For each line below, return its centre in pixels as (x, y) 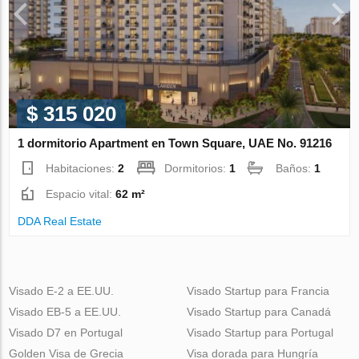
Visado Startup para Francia (258, 291)
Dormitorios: (197, 169)
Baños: (295, 169)
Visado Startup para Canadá (258, 312)
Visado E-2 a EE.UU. (62, 291)
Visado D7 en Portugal (66, 333)
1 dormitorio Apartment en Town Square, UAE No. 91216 (175, 143)
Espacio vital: (81, 194)
